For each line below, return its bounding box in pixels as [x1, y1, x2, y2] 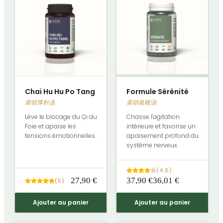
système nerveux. [126, 141, 178, 150]
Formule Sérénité [126, 87, 189, 97]
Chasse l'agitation [126, 112, 180, 121]
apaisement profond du [126, 131, 199, 140]
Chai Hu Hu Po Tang [24, 87, 95, 97]
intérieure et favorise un [126, 122, 196, 131]
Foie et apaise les [24, 122, 76, 131]
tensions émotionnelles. [24, 131, 96, 140]
